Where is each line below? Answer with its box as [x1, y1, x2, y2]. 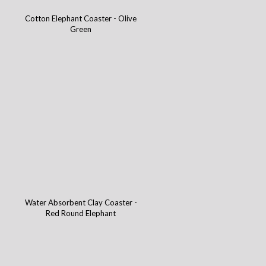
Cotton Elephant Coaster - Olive [25, 14, 137, 24]
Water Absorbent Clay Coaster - [24, 198, 137, 208]
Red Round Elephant [46, 208, 116, 218]
